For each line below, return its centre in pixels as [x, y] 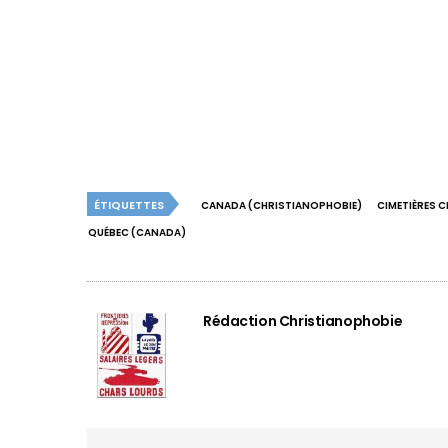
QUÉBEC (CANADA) [137, 232]
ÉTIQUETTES [129, 204]
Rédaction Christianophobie [303, 320]
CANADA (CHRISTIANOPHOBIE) [281, 205]
